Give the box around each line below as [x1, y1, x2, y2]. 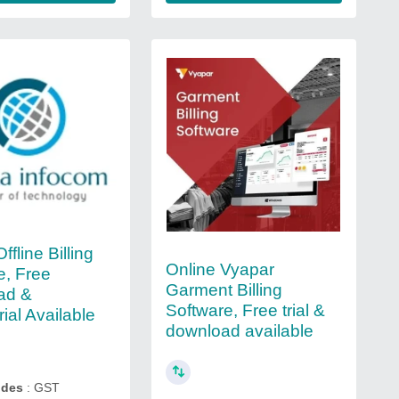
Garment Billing [165, 280, 282, 299]
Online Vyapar [165, 259, 274, 279]
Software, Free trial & [165, 300, 325, 320]
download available [165, 321, 313, 340]
